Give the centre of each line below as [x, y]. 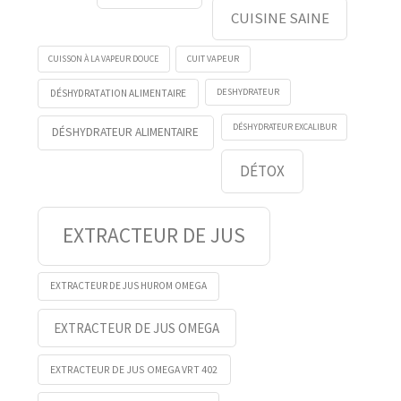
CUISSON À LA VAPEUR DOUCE [104, 58]
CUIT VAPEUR [213, 59]
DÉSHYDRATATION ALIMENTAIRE [118, 94]
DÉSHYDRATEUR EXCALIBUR [284, 126]
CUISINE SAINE [280, 17]
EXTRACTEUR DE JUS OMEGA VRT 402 [134, 369]
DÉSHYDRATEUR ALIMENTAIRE [126, 132]
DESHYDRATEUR [248, 91]
